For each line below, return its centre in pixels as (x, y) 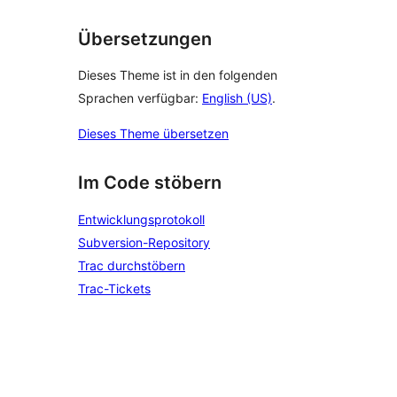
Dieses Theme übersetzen (153, 134)
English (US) (237, 98)
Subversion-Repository (144, 242)
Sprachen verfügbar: (140, 98)
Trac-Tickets (114, 288)
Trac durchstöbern (132, 265)
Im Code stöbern (150, 183)
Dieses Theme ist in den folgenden (178, 75)
